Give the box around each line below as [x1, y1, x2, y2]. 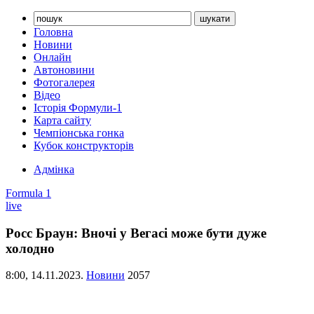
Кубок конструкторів [34, 139, 134, 151]
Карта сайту [34, 114, 91, 126]
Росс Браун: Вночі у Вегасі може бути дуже [6, 225, 266, 240]
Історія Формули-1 [34, 102, 122, 114]
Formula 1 [6, 187, 51, 199]
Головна [34, 26, 73, 38]
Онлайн [34, 51, 71, 63]
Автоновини [34, 64, 95, 76]
